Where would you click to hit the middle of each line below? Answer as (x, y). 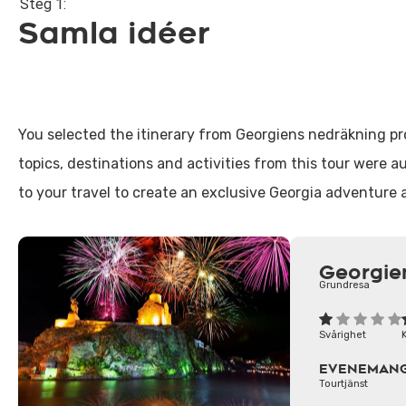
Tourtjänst (343, 384)
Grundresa (344, 285)
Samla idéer (114, 33)
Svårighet (343, 334)
